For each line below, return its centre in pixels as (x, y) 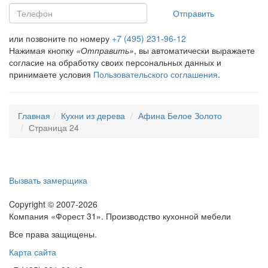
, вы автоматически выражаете (194, 50)
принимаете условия (51, 74)
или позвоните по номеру (60, 38)
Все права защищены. (53, 234)
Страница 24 (54, 127)
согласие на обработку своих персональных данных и (115, 62)
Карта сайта (33, 252)
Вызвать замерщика (48, 180)
